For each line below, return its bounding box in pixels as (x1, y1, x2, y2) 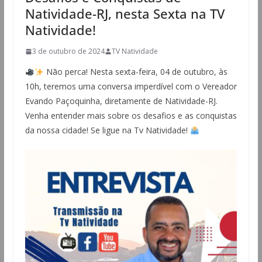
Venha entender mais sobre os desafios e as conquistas (25, 110, 237, 122)
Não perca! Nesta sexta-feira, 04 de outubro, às (43, 66, 227, 78)
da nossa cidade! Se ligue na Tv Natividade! (25, 125, 190, 136)
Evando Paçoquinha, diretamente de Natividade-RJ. (25, 95, 218, 107)
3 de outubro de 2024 (32, 46, 105, 57)
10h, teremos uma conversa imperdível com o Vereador (25, 81, 237, 92)
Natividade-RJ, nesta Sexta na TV (25, 5, 225, 23)
